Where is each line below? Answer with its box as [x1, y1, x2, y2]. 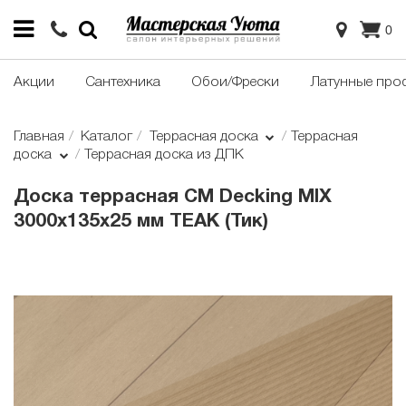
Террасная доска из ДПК [84, 149, 245, 162]
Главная [14, 130, 64, 144]
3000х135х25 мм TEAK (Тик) [14, 213, 268, 231]
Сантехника [85, 76, 160, 90]
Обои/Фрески [191, 76, 279, 90]
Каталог [81, 130, 133, 144]
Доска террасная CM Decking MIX [14, 188, 332, 207]
